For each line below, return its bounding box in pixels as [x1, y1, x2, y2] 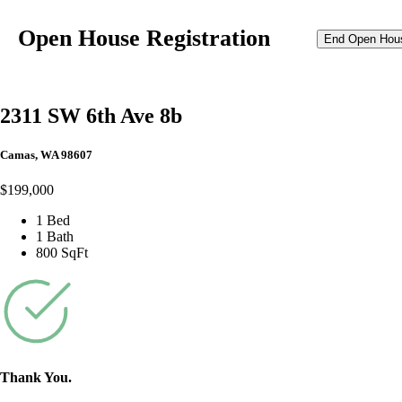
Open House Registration [18, 25, 270, 52]
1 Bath [36, 228, 74, 244]
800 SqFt [36, 244, 88, 260]
